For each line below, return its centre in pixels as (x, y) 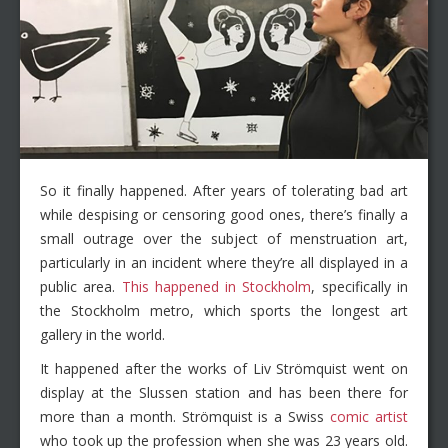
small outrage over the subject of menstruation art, (224, 239)
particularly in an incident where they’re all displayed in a (224, 263)
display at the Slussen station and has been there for (224, 393)
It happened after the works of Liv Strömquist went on (224, 369)
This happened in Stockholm (216, 287)
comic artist (369, 417)
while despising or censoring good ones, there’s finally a (224, 215)
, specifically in (360, 287)
